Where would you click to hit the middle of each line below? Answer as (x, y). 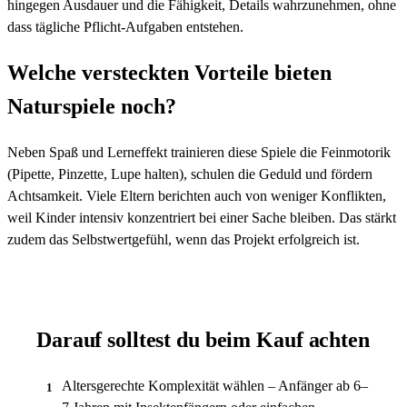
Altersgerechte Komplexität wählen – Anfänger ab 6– (215, 386)
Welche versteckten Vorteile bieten (169, 73)
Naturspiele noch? (92, 107)
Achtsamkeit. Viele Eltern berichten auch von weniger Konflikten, (197, 196)
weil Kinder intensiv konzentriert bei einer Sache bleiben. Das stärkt (202, 218)
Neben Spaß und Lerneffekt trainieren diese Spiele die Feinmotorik (199, 153)
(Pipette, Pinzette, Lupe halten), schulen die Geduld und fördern (190, 174)
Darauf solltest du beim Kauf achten (203, 340)
